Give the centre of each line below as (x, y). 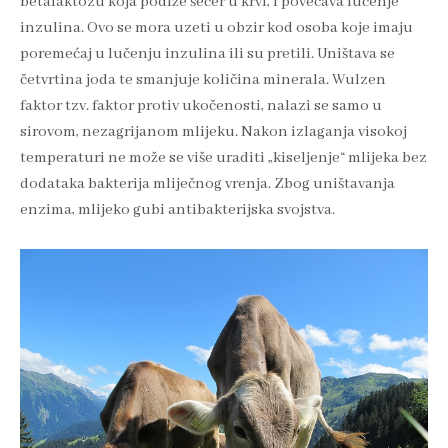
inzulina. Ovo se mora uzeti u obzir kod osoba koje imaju (216, 27)
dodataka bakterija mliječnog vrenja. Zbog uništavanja (207, 183)
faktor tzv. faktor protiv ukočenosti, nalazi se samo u (201, 105)
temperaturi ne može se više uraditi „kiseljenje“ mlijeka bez (223, 157)
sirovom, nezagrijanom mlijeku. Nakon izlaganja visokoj (213, 131)
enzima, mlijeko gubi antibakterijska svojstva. (179, 209)
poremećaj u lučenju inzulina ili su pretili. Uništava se (207, 53)
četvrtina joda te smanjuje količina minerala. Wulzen (203, 79)
